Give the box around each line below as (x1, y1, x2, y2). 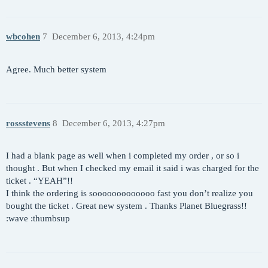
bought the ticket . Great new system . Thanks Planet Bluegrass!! (6, 201, 247, 211)
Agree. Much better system (6, 65, 106, 75)
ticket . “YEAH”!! (6, 176, 73, 186)
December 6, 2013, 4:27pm (62, 118, 165, 128)
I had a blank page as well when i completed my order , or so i (6, 151, 239, 161)
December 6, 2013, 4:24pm (51, 32, 155, 42)
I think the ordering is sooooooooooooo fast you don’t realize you (6, 188, 253, 199)
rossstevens (6, 118, 50, 128)
